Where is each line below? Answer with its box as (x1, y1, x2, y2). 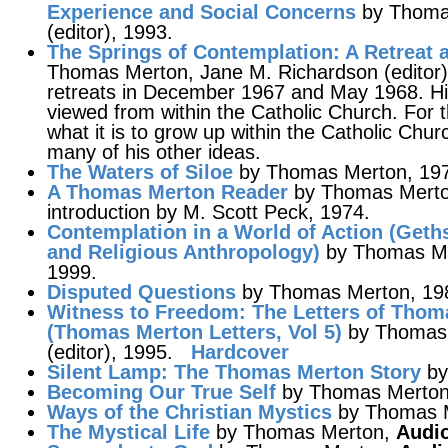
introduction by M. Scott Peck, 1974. (47, 201, 370, 223)
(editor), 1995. (47, 341, 191, 363)
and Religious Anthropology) (47, 241, 320, 263)
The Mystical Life (47, 421, 210, 443)
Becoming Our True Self (47, 381, 276, 403)
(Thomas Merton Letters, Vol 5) (47, 321, 342, 343)
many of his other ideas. (47, 141, 261, 163)
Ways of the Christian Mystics (47, 401, 332, 423)
